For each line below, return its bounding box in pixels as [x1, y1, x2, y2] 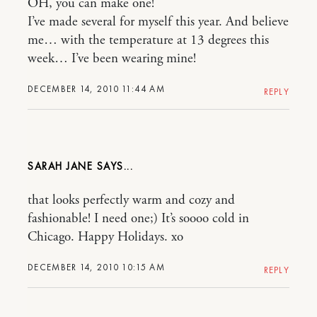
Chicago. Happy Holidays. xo [28, 229, 183, 246]
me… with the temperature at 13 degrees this [28, 32, 269, 50]
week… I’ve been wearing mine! [28, 50, 196, 68]
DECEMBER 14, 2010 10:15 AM [28, 261, 165, 274]
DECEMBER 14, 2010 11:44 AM [28, 83, 165, 96]
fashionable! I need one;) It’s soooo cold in [28, 210, 249, 228]
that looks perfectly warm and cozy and [28, 192, 235, 209]
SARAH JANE [28, 159, 93, 174]
